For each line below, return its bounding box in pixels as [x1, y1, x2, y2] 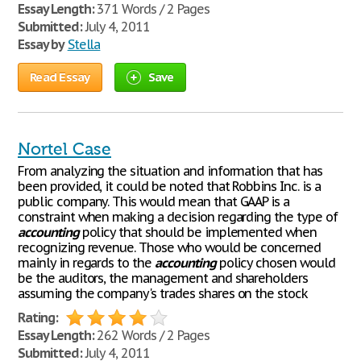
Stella [67, 36, 101, 52]
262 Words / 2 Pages [93, 327, 210, 343]
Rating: [18, 309, 58, 326]
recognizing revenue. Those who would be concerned [18, 239, 322, 255]
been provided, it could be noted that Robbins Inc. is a [18, 178, 321, 194]
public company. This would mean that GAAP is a [18, 193, 290, 210]
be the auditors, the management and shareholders [18, 270, 309, 286]
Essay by [18, 36, 64, 52]
